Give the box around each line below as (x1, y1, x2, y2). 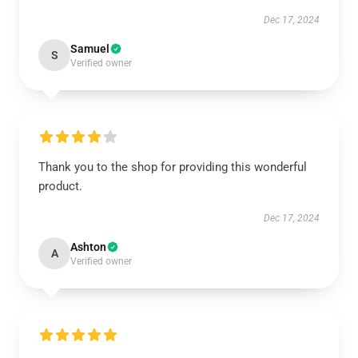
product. (38, 179, 82, 193)
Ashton (70, 241, 106, 253)
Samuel (70, 42, 109, 55)
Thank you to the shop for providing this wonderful (38, 160, 307, 174)
